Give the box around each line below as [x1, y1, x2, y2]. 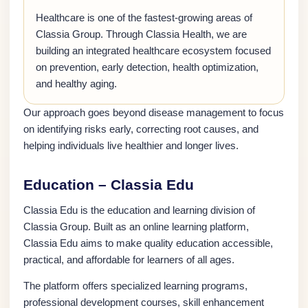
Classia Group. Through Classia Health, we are [36, 28, 247, 41]
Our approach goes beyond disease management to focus [23, 107, 284, 119]
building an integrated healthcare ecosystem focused [36, 45, 271, 57]
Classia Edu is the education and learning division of [23, 204, 255, 217]
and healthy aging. [36, 78, 117, 90]
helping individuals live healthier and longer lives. [23, 140, 239, 152]
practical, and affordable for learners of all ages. [23, 254, 234, 266]
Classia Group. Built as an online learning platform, [23, 221, 249, 233]
